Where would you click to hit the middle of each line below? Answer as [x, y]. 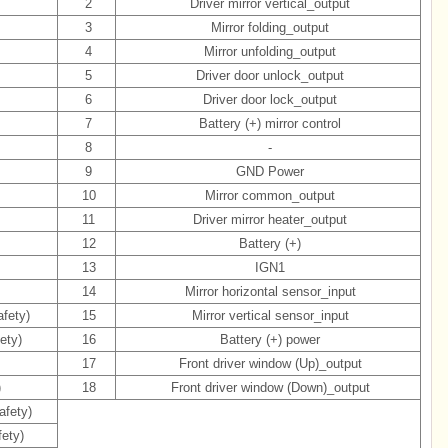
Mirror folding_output [270, 27]
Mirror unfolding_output [270, 51]
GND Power [270, 171]
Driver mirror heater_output [270, 219]
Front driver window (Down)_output [270, 387]
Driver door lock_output [270, 99]
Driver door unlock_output [270, 75]
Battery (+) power [270, 339]
